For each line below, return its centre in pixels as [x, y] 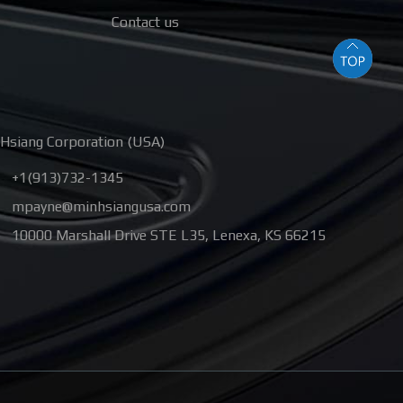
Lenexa [235, 236]
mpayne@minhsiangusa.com [101, 207]
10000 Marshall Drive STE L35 [108, 236]
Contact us [145, 22]
